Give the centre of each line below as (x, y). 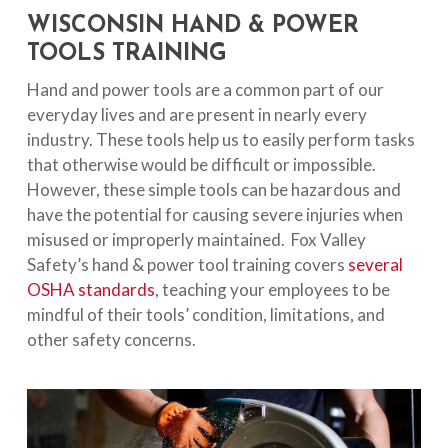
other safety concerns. (111, 340)
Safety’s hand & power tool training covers (187, 265)
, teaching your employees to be (272, 290)
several (375, 265)
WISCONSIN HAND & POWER (192, 27)
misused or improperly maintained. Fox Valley (196, 240)
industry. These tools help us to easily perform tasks (220, 140)
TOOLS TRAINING (130, 55)
